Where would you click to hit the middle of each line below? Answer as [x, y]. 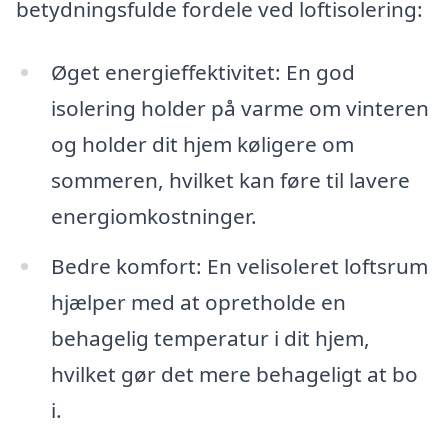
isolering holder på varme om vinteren [239, 108]
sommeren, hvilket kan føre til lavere [230, 180]
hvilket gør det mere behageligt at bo [234, 374]
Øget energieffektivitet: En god [202, 72]
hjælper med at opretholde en [198, 302]
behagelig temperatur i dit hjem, [210, 338]
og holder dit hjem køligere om [202, 144]
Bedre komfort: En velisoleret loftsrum [239, 266]
